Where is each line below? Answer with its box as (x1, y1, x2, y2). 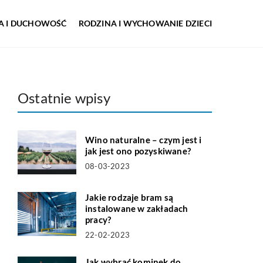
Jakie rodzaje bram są (85, 192, 174, 203)
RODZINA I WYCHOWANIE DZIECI (78, 18, 212, 28)
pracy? (85, 214, 112, 225)
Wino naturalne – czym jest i (85, 134, 202, 145)
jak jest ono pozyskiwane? (85, 146, 191, 156)
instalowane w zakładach (85, 203, 188, 214)
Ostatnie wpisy (18, 89, 110, 106)
